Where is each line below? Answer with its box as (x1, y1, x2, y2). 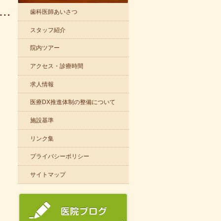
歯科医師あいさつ (30, 8, 77, 15)
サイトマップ (30, 171, 66, 178)
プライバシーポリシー (30, 153, 89, 160)
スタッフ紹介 (30, 26, 66, 34)
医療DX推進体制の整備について (30, 99, 115, 106)
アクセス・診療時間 (30, 62, 83, 70)
